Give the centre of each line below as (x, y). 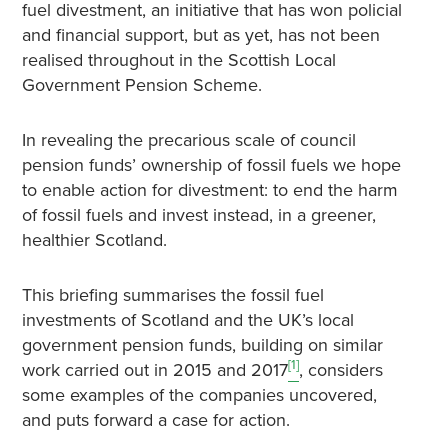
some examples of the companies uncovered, (199, 395)
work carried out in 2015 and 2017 (154, 370)
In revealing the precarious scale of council (188, 140)
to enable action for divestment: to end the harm (209, 190)
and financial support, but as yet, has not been (200, 35)
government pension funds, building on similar (202, 345)
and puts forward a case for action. (155, 420)
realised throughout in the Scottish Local (178, 60)
